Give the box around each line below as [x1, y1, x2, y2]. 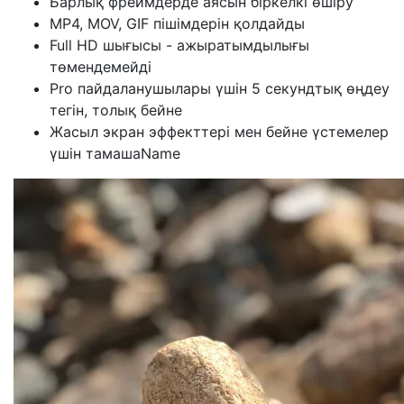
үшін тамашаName [50, 143, 180, 162]
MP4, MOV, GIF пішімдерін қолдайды [50, 14, 305, 32]
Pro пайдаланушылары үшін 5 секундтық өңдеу [50, 78, 390, 97]
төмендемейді [50, 57, 151, 76]
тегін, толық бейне [50, 100, 182, 119]
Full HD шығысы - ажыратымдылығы [50, 35, 309, 54]
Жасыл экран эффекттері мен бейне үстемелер [50, 122, 389, 141]
